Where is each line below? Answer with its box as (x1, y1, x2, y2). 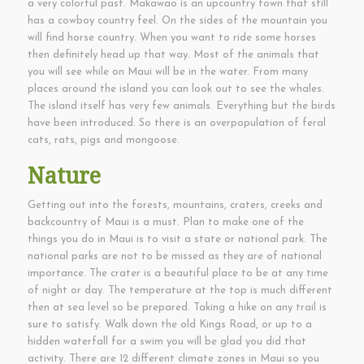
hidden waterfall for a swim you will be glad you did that (27, 336, 306, 348)
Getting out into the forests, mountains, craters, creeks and (27, 200, 323, 211)
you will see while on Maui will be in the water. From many (27, 67, 308, 78)
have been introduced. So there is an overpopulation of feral (27, 118, 326, 129)
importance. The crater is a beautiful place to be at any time (27, 268, 328, 279)
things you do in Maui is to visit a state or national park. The (27, 234, 327, 245)
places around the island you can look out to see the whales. (27, 84, 324, 95)
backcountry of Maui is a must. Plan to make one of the (27, 217, 304, 228)
